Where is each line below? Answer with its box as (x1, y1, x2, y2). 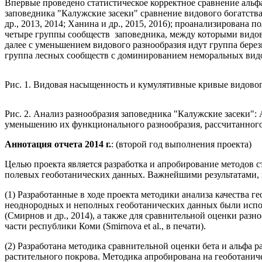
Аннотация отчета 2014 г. (5, 139, 111, 150)
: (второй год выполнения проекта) (111, 139, 251, 150)
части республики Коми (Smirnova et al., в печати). (5, 221, 206, 232)
